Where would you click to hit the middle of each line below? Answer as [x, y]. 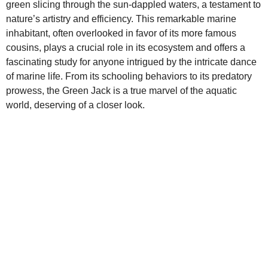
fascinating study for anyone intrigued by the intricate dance [131, 62]
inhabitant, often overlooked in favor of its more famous [121, 33]
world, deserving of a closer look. [75, 105]
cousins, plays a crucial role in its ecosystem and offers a [126, 48]
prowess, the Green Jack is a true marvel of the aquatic [121, 91]
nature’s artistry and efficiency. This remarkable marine [121, 19]
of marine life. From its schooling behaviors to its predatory [129, 76]
